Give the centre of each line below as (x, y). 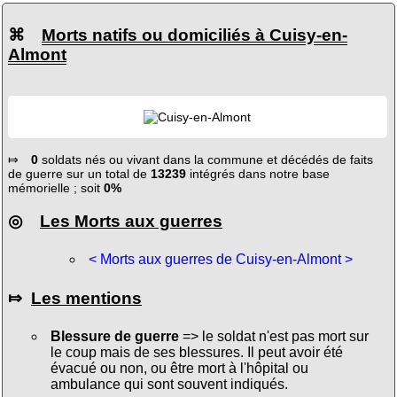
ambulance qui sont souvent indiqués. (169, 385)
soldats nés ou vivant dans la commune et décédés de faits (205, 159)
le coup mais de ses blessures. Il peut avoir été (196, 353)
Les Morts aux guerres (131, 221)
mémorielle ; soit (55, 187)
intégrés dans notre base (257, 173)
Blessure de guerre (114, 337)
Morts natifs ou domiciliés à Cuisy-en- (194, 35)
